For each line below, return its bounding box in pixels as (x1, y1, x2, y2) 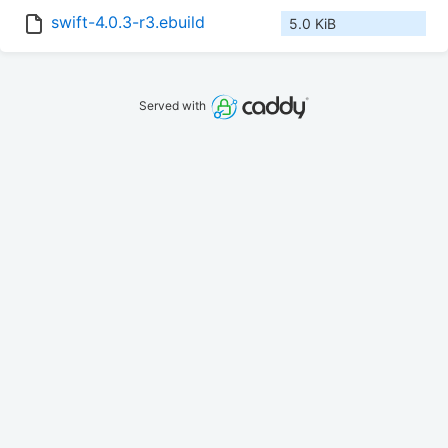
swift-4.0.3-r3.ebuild (51, 12, 205, 33)
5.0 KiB (289, 15, 336, 33)
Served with (139, 98, 210, 114)
